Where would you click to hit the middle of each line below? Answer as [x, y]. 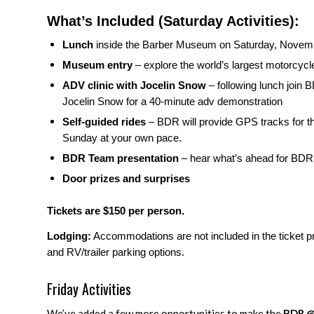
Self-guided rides [104, 122]
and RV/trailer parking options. [116, 252]
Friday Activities [89, 289]
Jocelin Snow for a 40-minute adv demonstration [172, 102]
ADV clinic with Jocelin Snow [134, 86]
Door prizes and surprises [128, 179]
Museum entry [97, 65]
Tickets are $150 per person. [117, 211]
